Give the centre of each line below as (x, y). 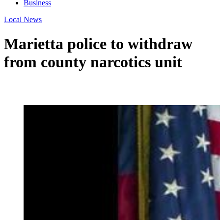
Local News (23, 20)
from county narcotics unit (93, 62)
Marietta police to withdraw (98, 43)
